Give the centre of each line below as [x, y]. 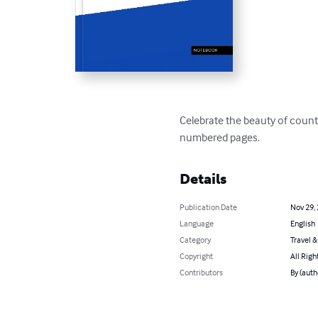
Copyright [197, 256]
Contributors [202, 272]
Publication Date [209, 207]
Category [196, 239]
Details [203, 179]
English [302, 223]
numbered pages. [220, 137]
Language [197, 223]
